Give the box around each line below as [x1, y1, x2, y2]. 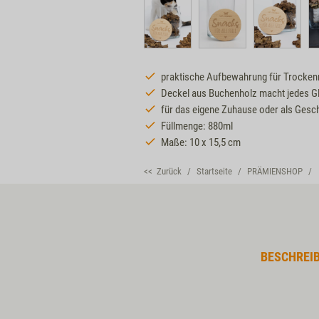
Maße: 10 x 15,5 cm [161, 136, 241, 149]
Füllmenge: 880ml [161, 120, 233, 132]
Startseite [197, 166, 232, 177]
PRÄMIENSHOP [247, 166, 303, 177]
